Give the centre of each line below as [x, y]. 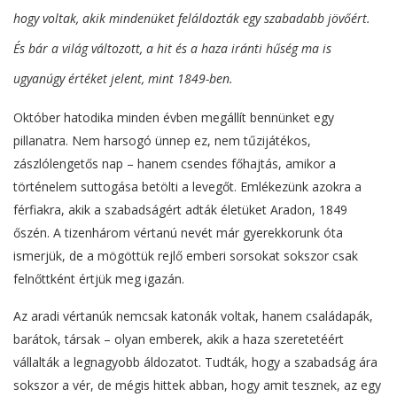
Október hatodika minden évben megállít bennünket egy [174, 117]
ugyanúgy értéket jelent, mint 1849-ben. [123, 78]
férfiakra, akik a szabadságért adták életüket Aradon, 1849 [180, 209]
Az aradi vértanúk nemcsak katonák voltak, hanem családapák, [193, 315]
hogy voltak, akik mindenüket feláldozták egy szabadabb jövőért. [192, 18]
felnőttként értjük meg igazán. [99, 278]
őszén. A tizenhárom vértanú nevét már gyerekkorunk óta [178, 232]
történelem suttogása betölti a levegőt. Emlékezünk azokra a [187, 186]
